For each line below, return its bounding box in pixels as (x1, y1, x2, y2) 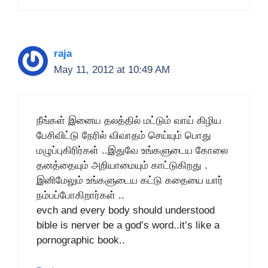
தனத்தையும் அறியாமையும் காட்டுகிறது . (36, 159, 208, 171)
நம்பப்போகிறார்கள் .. (36, 189, 124, 201)
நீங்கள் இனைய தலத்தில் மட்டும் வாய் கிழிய (36, 114, 221, 126)
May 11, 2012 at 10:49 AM (54, 64, 170, 75)
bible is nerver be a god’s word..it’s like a (36, 219, 220, 231)
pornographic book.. (36, 234, 125, 246)
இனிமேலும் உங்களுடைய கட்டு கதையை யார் (36, 174, 223, 186)
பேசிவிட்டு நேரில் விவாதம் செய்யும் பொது (36, 129, 211, 141)
